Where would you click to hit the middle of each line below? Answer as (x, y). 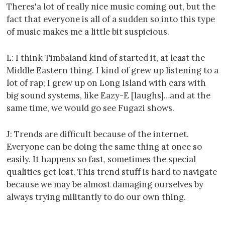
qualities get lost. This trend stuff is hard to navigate (112, 172)
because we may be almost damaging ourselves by (105, 185)
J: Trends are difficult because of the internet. (98, 134)
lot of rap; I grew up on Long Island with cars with (106, 83)
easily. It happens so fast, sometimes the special (101, 159)
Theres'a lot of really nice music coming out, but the (111, 7)
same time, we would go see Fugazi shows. (90, 108)
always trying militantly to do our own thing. (96, 197)
